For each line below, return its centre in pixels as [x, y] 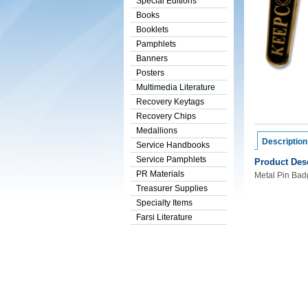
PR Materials [160, 174]
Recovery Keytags [170, 102]
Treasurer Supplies [172, 188]
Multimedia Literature [175, 87]
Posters [150, 73]
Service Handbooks [173, 145]
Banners [152, 58]
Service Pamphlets [171, 159]
